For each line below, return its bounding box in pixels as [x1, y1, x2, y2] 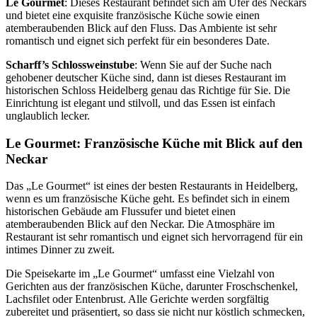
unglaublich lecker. [6, 109, 90, 122]
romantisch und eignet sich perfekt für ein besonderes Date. [6, 34, 270, 47]
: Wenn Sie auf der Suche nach [134, 58, 272, 71]
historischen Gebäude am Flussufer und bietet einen [6, 205, 236, 218]
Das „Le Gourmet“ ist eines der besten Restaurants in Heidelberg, [6, 180, 298, 192]
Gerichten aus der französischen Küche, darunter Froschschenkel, [6, 280, 298, 293]
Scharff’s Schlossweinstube [6, 58, 134, 71]
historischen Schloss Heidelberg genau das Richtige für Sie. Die [6, 83, 290, 96]
